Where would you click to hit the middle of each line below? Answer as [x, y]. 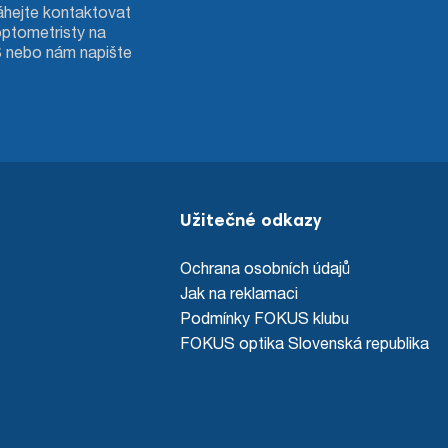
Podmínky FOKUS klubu [265, 318]
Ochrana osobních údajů [265, 268]
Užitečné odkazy [251, 222]
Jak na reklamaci [239, 293]
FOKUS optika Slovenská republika [305, 343]
